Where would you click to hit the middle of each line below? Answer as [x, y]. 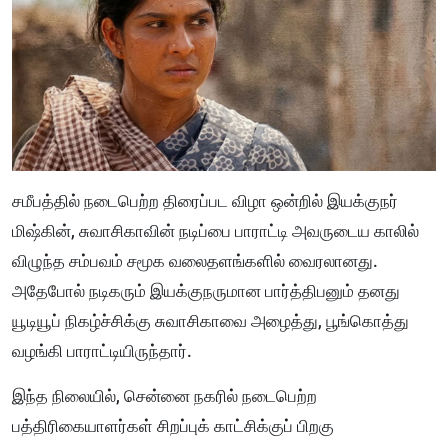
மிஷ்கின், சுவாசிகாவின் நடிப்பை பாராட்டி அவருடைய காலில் [215, 230]
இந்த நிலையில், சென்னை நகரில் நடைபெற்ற [164, 395]
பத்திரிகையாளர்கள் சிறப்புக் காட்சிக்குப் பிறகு [173, 425]
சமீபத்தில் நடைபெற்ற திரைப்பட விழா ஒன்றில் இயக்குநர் [205, 200]
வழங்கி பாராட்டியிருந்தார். [102, 350]
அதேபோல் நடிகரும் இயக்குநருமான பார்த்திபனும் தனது [206, 290]
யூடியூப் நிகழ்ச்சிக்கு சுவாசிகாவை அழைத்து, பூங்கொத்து [210, 320]
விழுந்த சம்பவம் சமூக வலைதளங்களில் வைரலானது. [195, 260]
